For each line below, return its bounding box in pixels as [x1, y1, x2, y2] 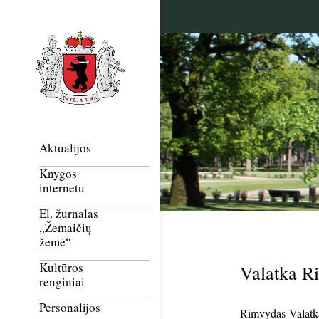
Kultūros [39, 259, 83, 276]
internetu [39, 179, 85, 197]
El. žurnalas [39, 205, 98, 222]
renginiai [39, 273, 85, 291]
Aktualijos [39, 140, 91, 157]
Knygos [39, 165, 77, 182]
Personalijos [39, 299, 100, 316]
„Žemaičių [39, 219, 92, 236]
